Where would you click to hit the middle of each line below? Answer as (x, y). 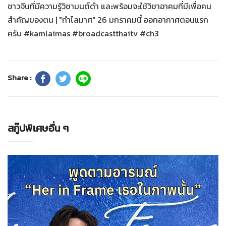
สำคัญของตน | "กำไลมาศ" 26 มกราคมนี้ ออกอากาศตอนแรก (108, 20)
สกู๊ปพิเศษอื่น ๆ (38, 128)
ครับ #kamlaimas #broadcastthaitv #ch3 (83, 33)
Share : (20, 78)
